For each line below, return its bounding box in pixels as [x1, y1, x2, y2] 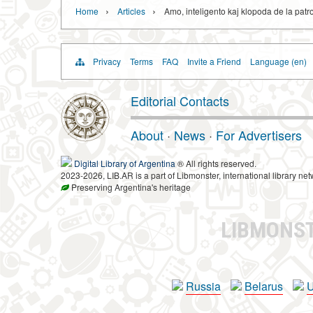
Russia [186, 278, 221, 295]
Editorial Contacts [131, 92, 229, 110]
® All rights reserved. [175, 157, 256, 170]
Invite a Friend [187, 55, 241, 68]
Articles [117, 5, 145, 17]
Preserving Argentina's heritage [69, 181, 191, 194]
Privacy [93, 55, 121, 68]
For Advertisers [216, 126, 302, 145]
